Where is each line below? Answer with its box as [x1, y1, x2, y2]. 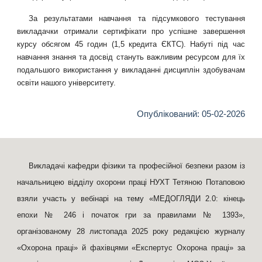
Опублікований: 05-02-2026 [136, 109, 245, 119]
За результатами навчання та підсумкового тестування [29, 14, 245, 23]
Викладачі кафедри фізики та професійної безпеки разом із [29, 161, 245, 170]
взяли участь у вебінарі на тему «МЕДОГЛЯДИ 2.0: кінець [17, 194, 245, 203]
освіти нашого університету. [17, 78, 116, 88]
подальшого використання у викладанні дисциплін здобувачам [17, 65, 245, 75]
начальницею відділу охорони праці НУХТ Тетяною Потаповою [17, 178, 245, 187]
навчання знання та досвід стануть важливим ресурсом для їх [17, 53, 245, 62]
